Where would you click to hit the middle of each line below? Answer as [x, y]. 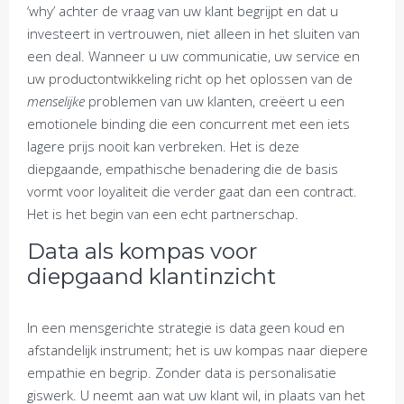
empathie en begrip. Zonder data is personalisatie [182, 372]
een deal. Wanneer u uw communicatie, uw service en [193, 56]
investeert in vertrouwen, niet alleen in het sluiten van [193, 33]
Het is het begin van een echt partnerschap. [163, 214]
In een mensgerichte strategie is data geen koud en [186, 327]
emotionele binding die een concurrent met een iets [188, 124]
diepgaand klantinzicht [151, 276]
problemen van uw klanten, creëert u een [215, 101]
